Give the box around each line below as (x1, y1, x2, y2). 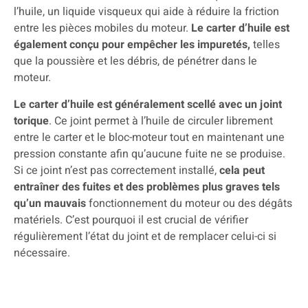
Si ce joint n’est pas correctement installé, (14, 162, 219, 179)
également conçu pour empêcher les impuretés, (14, 36, 250, 54)
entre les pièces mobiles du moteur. (14, 20, 188, 37)
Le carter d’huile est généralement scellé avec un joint (14, 96, 282, 113)
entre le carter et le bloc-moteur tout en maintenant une (14, 129, 285, 146)
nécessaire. (14, 244, 70, 261)
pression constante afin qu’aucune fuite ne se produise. (14, 145, 285, 162)
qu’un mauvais (14, 195, 89, 212)
